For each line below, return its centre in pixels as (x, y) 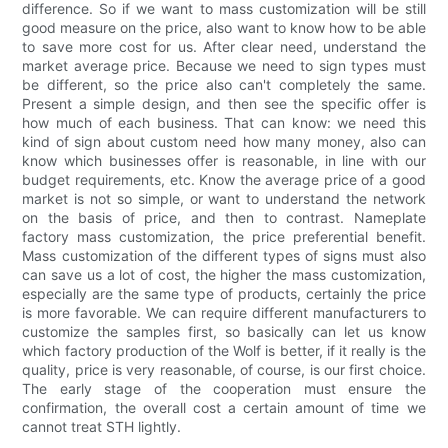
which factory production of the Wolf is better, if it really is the (224, 351)
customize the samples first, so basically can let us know (224, 332)
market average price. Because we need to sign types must (224, 66)
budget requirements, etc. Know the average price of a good (224, 180)
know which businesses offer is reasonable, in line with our (224, 161)
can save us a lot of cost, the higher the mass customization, (224, 275)
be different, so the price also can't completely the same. (224, 85)
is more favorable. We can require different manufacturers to (224, 313)
